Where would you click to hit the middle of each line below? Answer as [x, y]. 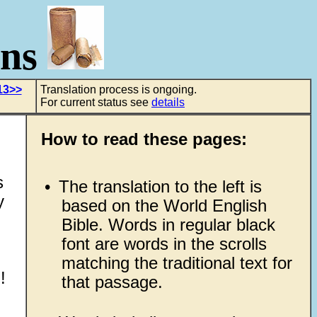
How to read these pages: [144, 139]
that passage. [112, 282]
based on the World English [164, 206]
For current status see [96, 102]
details [168, 102]
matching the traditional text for [177, 263]
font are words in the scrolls [164, 244]
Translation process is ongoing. [119, 90]
